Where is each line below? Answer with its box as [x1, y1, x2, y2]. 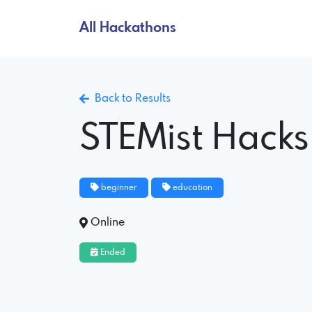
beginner [99, 183, 137, 192]
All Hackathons [79, 20, 176, 36]
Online [91, 216, 125, 228]
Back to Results [89, 92, 171, 104]
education [171, 183, 212, 192]
